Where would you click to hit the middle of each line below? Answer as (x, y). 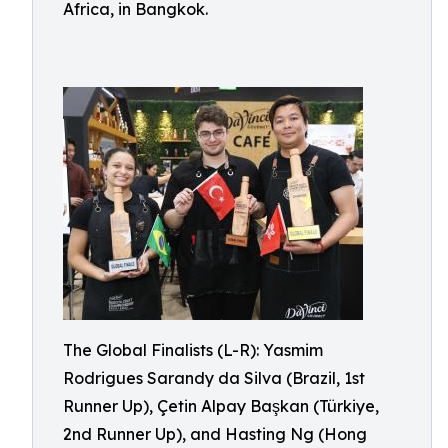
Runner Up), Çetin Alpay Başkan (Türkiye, (221, 406)
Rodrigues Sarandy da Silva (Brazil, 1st (214, 378)
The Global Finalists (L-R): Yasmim (193, 350)
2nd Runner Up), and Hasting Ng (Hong (215, 434)
